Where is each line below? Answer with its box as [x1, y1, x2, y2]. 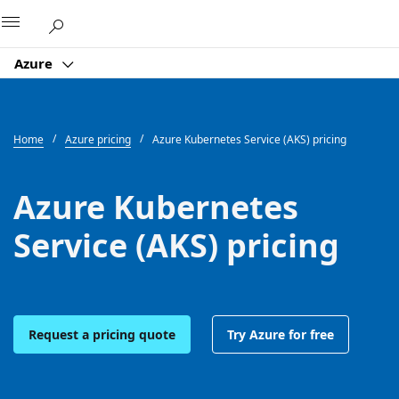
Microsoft [151, 12, 209, 29]
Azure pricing [65, 132, 131, 147]
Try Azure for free [227, 325, 334, 343]
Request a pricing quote [28, 325, 175, 343]
